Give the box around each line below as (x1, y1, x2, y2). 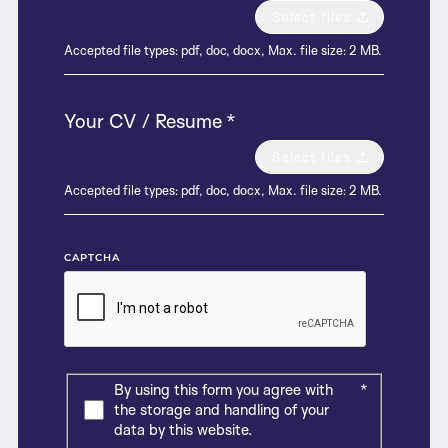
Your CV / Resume (64, 108, 222, 133)
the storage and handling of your (114, 400, 329, 420)
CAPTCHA (64, 249, 120, 264)
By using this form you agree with (114, 380, 333, 400)
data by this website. (114, 420, 252, 440)
